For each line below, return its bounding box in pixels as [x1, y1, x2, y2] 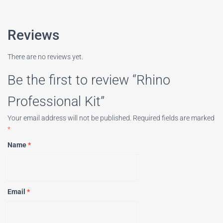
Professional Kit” [7, 94, 105, 110]
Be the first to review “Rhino [7, 72, 170, 89]
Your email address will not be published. [7, 114, 131, 122]
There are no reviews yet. [7, 53, 83, 61]
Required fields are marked [133, 114, 215, 122]
